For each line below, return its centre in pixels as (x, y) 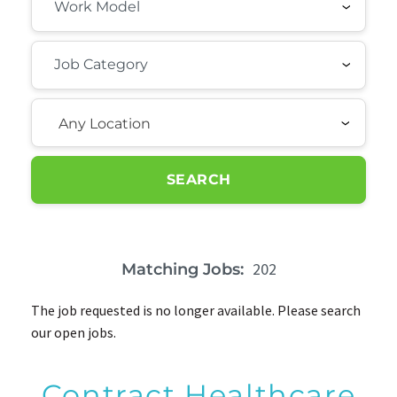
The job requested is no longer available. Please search (196, 310)
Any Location (105, 124)
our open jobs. (74, 332)
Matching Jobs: (182, 269)
